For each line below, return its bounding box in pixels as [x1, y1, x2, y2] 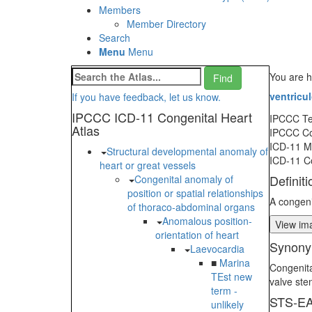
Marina [219, 256, 250, 270]
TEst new [211, 270, 252, 284]
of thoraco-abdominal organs [127, 200, 255, 214]
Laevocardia [190, 242, 244, 256]
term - [211, 283, 237, 298]
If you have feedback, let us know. [72, 90, 221, 104]
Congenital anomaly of [134, 172, 233, 187]
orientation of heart [155, 228, 239, 242]
